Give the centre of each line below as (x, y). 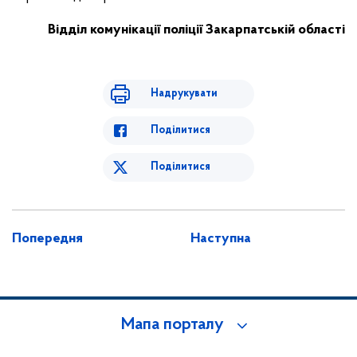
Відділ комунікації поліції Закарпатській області (196, 30)
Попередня (47, 239)
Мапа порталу (173, 325)
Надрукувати (184, 94)
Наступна (221, 239)
